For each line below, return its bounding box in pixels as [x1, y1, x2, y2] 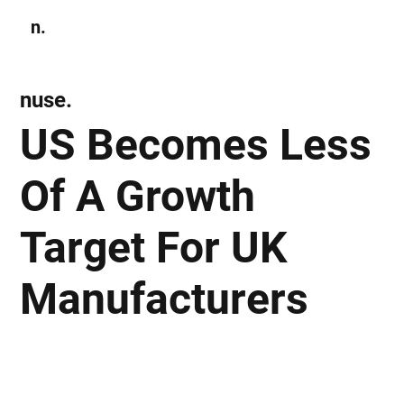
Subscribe [284, 20, 329, 33]
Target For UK [20, 221, 288, 273]
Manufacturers [20, 272, 309, 325]
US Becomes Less [20, 118, 372, 170]
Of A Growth [20, 170, 256, 222]
